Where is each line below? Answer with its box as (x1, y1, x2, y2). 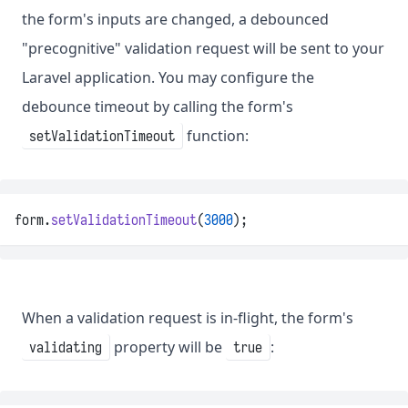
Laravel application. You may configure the (22, 67, 314, 88)
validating (29, 338, 102, 357)
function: (183, 126, 249, 147)
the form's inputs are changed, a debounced (22, 9, 329, 30)
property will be (110, 337, 226, 358)
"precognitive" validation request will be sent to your (22, 38, 384, 59)
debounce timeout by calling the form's (22, 97, 293, 117)
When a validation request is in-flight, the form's (22, 308, 353, 329)
